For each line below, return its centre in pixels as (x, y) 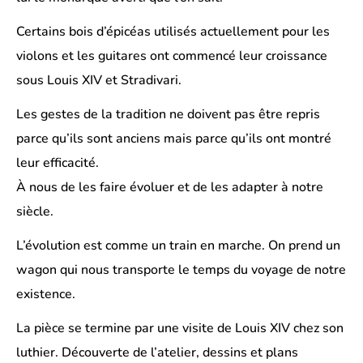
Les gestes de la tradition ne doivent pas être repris (168, 114)
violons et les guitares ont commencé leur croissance (172, 56)
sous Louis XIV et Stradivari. (99, 80)
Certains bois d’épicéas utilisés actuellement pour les (173, 32)
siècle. (35, 211)
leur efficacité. (58, 163)
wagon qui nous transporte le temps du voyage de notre (181, 270)
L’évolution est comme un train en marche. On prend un (178, 246)
